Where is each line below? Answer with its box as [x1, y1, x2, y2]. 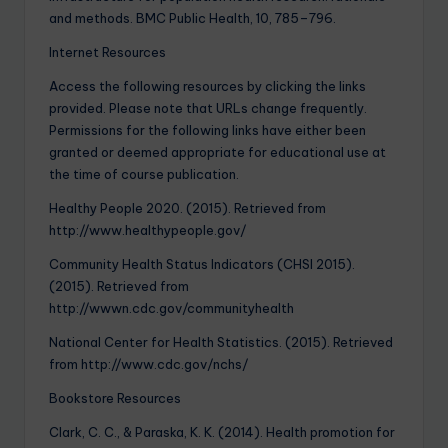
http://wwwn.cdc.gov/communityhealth [49, 299, 294, 316]
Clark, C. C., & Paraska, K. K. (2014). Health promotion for [49, 423, 395, 440]
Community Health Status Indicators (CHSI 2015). [49, 255, 355, 272]
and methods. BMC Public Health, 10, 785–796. [49, 9, 336, 26]
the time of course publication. [49, 165, 239, 182]
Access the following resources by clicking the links [49, 77, 366, 94]
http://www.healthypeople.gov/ [49, 221, 246, 238]
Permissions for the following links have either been [49, 121, 366, 138]
